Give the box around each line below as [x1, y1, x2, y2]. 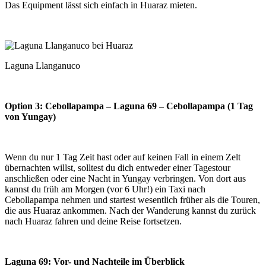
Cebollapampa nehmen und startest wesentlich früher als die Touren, [5, 194, 260, 205]
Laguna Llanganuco [5, 60, 80, 71]
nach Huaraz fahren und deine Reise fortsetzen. [5, 216, 182, 226]
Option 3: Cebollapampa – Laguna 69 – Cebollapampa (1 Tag [5, 100, 253, 111]
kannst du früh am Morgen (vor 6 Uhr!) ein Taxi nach [5, 183, 205, 194]
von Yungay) [5, 111, 56, 122]
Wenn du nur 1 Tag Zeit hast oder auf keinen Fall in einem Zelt [5, 151, 240, 162]
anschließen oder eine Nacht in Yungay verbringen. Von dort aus [5, 173, 246, 183]
